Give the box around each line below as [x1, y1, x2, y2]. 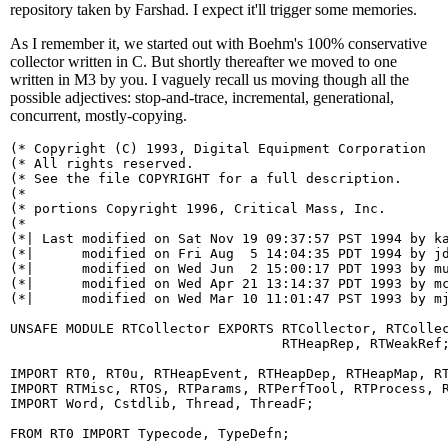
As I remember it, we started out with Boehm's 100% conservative [10, 34, 427, 52]
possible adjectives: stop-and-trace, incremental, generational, [10, 88, 394, 106]
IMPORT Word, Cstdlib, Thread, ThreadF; [10, 395, 314, 411]
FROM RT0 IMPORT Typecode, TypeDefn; [10, 425, 290, 441]
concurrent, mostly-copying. [10, 106, 187, 124]
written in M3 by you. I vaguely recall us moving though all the [10, 70, 409, 88]
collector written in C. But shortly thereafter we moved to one [10, 52, 397, 70]
